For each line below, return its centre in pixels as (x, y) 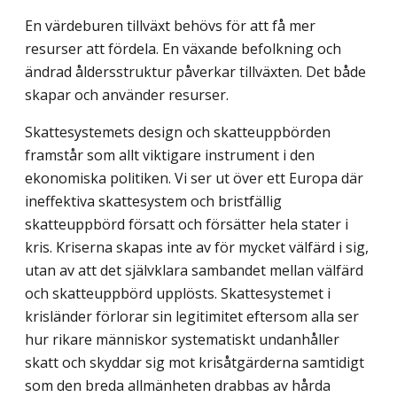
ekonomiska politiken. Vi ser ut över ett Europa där (194, 179)
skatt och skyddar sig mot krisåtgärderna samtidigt (195, 363)
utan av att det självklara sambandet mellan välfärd (194, 271)
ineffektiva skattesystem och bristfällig (153, 202)
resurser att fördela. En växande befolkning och (183, 49)
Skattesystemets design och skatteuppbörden (178, 132)
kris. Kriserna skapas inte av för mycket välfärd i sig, (197, 248)
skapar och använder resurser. (127, 95)
